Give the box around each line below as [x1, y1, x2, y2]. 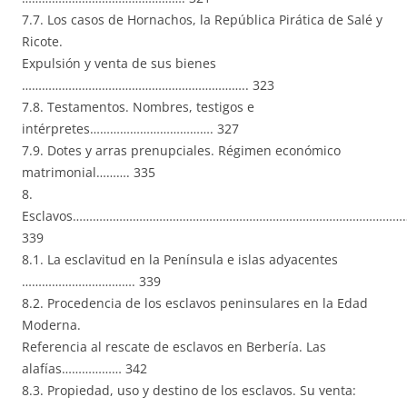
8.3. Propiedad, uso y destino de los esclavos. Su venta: [22, 382, 356, 400]
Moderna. [22, 316, 81, 334]
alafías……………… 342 [22, 360, 147, 378]
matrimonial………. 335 [22, 164, 155, 182]
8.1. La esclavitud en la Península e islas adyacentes [22, 251, 338, 269]
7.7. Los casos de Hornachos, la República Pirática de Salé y [22, 11, 382, 29]
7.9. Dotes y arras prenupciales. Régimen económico [22, 142, 341, 160]
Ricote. [22, 33, 63, 51]
